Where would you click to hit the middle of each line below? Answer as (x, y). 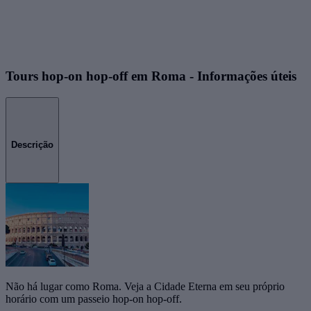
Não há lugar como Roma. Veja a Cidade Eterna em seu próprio (145, 286)
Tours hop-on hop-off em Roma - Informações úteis (151, 76)
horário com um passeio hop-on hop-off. (94, 299)
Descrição (32, 144)
